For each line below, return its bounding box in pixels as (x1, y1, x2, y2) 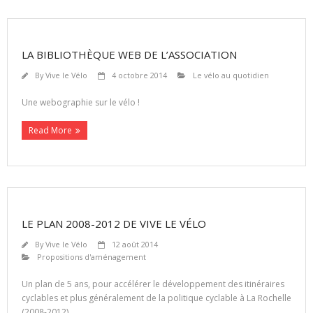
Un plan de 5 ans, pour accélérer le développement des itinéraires (22, 277, 284, 290)
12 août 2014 (112, 238, 158, 249)
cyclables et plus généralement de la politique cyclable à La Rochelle (22, 291, 291, 304)
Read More (29, 124, 72, 136)
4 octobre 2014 (112, 69, 167, 80)
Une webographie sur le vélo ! (22, 96, 140, 108)
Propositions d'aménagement (37, 251, 146, 262)
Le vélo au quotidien (193, 69, 269, 80)
